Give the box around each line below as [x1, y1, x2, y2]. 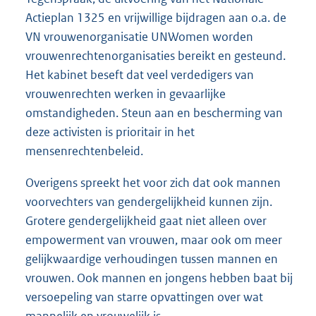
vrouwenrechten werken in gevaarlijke [25, 85, 226, 102]
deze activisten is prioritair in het [25, 123, 195, 140]
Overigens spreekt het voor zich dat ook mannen [25, 175, 281, 190]
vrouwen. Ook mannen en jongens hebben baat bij [25, 270, 293, 286]
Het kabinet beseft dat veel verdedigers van [25, 66, 254, 83]
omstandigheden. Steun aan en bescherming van [25, 104, 283, 121]
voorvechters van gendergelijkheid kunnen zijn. [25, 194, 272, 209]
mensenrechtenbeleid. [25, 142, 143, 159]
